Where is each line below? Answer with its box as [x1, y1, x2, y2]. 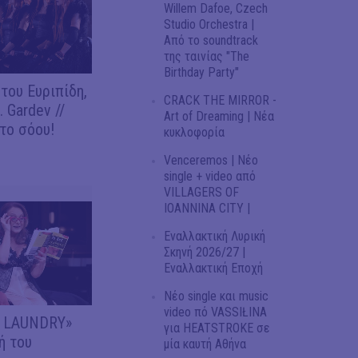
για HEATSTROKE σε [164, 320, 270, 336]
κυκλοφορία [164, 125, 225, 141]
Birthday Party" [164, 65, 239, 81]
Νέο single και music [164, 288, 268, 304]
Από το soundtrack [164, 33, 258, 49]
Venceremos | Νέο [164, 153, 258, 169]
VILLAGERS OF [164, 185, 239, 201]
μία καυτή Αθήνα [164, 336, 246, 352]
